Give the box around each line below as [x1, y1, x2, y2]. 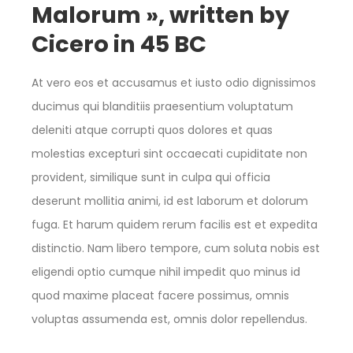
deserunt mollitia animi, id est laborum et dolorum [32, 193, 308, 210]
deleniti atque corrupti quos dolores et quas [32, 122, 273, 139]
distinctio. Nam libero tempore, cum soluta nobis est [32, 240, 320, 257]
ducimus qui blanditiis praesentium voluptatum [32, 98, 293, 115]
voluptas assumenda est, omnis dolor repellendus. [32, 311, 307, 328]
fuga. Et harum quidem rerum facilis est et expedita [32, 217, 318, 233]
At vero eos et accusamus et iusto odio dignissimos [32, 75, 316, 91]
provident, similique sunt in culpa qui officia [32, 169, 270, 186]
